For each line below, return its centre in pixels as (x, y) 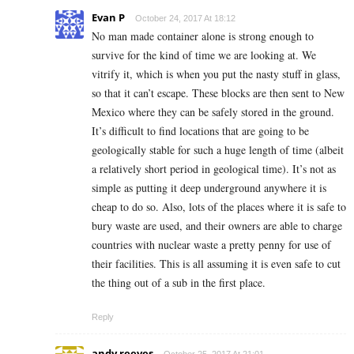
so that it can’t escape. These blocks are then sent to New (218, 93)
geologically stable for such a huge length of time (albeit (218, 150)
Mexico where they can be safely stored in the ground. (213, 112)
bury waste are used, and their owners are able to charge (217, 226)
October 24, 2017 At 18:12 (185, 19)
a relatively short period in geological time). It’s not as (214, 169)
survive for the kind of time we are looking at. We (204, 55)
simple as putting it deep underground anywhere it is (209, 188)
